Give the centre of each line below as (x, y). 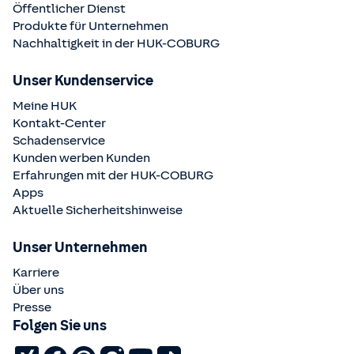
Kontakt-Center (59, 123)
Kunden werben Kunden (81, 158)
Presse (32, 307)
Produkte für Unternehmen (90, 26)
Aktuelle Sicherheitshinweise (98, 210)
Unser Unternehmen (80, 247)
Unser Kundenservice (83, 80)
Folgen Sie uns (60, 325)
